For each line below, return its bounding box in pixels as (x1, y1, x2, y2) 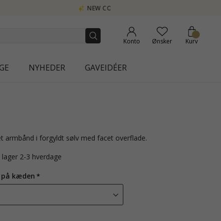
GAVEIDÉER (84, 62, 127, 73)
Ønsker (151, 37, 172, 45)
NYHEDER (28, 62, 65, 73)
